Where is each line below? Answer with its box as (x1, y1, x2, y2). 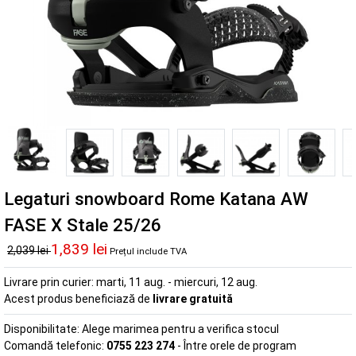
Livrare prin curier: (4, 275, 96, 288)
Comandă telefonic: (4, 339, 106, 352)
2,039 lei (7, 243, 51, 257)
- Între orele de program (175, 339, 296, 352)
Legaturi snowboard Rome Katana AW (4, 188, 308, 209)
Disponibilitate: (4, 322, 82, 335)
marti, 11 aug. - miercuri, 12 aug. (96, 275, 257, 288)
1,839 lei (51, 239, 107, 258)
